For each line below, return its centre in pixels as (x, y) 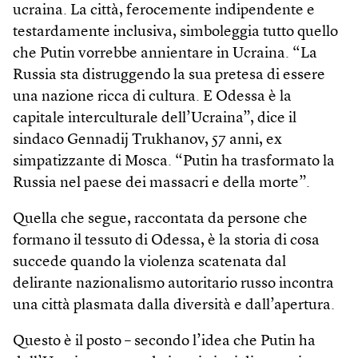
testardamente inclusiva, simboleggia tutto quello (175, 32)
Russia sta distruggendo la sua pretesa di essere (169, 75)
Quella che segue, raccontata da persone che (160, 219)
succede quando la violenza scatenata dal (149, 262)
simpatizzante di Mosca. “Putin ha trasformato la (174, 161)
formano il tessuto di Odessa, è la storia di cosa (166, 241)
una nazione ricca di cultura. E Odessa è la (152, 97)
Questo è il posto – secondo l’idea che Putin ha (164, 341)
